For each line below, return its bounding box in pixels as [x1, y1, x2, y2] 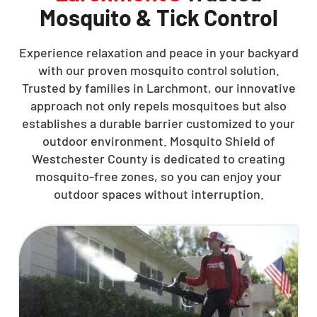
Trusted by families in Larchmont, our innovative [21, 80, 296, 96]
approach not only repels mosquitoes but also [30, 98, 287, 113]
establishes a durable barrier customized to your [22, 115, 295, 131]
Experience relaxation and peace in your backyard [18, 45, 299, 60]
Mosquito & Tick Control [39, 4, 278, 30]
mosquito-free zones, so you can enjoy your [35, 168, 282, 184]
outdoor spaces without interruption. [53, 186, 264, 202]
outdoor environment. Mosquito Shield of [42, 133, 275, 149]
